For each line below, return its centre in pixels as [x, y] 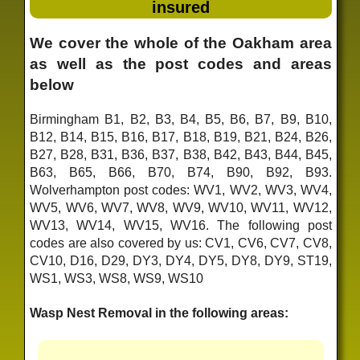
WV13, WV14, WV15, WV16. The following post [181, 225]
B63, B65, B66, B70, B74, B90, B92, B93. [181, 172]
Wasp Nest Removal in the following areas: [160, 313]
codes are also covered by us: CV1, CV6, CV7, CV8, [181, 243]
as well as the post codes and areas [181, 64]
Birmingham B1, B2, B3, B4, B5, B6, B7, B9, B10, [181, 119]
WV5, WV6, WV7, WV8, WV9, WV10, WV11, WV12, [181, 207]
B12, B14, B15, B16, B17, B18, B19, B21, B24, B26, [181, 137]
